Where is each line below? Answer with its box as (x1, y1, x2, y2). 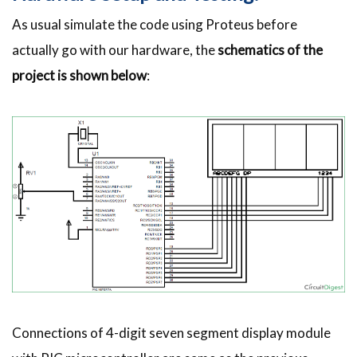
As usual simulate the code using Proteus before (12, 15, 297, 33)
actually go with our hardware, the (12, 41, 218, 58)
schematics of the (218, 41, 323, 58)
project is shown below (12, 66, 147, 84)
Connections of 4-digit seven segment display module (12, 324, 331, 342)
